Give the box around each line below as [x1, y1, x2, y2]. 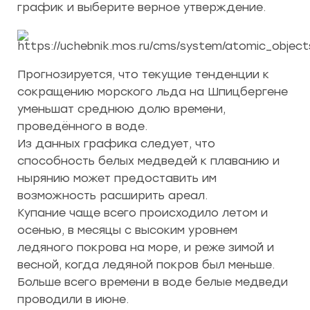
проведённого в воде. [17, 120, 147, 133]
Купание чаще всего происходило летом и [17, 206, 268, 219]
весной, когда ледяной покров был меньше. [17, 258, 275, 271]
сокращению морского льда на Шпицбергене [17, 85, 288, 98]
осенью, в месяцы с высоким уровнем [17, 224, 237, 237]
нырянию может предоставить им [17, 172, 217, 185]
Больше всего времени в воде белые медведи [17, 275, 288, 289]
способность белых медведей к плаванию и [17, 154, 280, 167]
